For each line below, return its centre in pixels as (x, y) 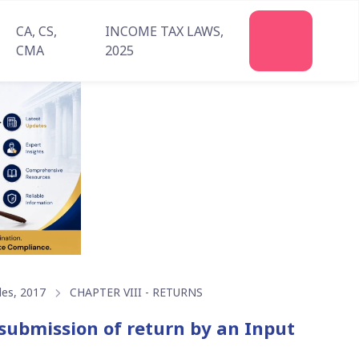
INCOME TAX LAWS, (164, 31)
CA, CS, (36, 31)
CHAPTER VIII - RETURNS (137, 292)
